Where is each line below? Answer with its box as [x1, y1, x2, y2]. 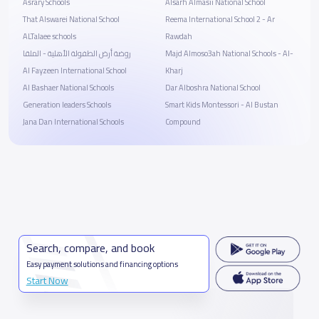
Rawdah [165, 29, 192, 43]
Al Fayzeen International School [23, 63, 127, 78]
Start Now [26, 271, 68, 290]
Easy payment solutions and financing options [26, 257, 178, 271]
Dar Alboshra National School [165, 80, 261, 95]
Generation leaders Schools [23, 98, 111, 112]
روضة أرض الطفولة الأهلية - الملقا [46, 46, 131, 61]
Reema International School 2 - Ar [165, 12, 275, 26]
